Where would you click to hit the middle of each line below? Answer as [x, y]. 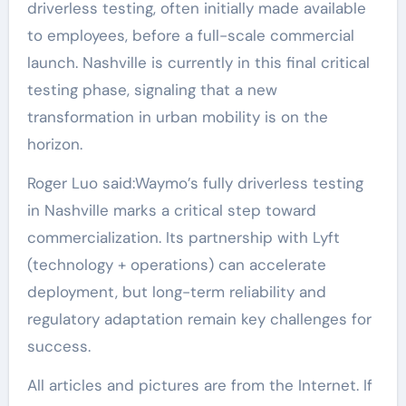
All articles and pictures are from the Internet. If [199, 385]
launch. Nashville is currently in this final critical [198, 62]
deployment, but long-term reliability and [176, 291]
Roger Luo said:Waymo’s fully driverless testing [195, 183]
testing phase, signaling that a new [152, 89]
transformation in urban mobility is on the [177, 116]
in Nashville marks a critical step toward [171, 210]
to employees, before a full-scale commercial [190, 35]
